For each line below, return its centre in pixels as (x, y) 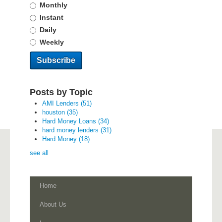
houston (55, 112)
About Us (53, 205)
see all (39, 153)
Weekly (52, 42)
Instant (51, 18)
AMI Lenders (61, 104)
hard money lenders (71, 130)
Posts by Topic (61, 92)
